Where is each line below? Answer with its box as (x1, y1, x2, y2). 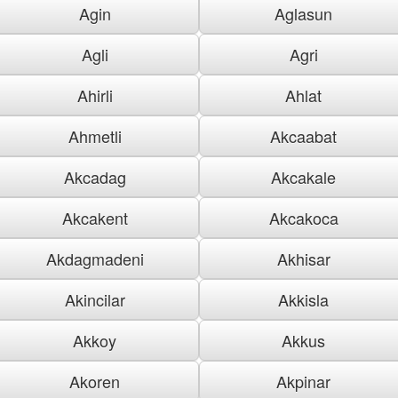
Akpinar (276, 369, 330, 393)
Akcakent (61, 205, 128, 229)
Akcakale (271, 164, 336, 188)
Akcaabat (270, 123, 337, 147)
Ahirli (76, 83, 113, 107)
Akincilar (64, 287, 125, 311)
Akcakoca (268, 205, 338, 229)
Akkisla (278, 287, 329, 311)
